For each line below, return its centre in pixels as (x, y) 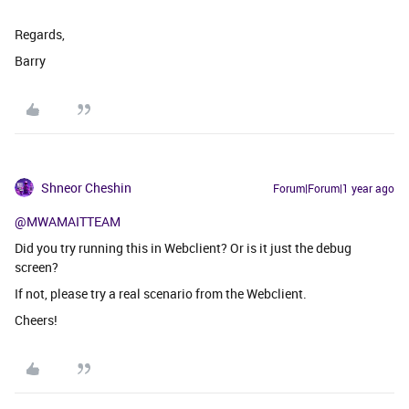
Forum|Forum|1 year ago (334, 188)
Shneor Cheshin (86, 187)
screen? (37, 267)
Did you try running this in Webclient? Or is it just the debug (183, 247)
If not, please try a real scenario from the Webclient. (161, 293)
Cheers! (36, 320)
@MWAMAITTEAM (68, 221)
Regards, (40, 34)
